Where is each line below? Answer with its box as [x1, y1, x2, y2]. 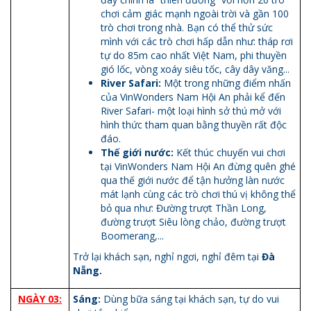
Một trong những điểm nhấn [164, 76, 291, 90]
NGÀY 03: [18, 292, 62, 305]
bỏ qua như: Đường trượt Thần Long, [101, 201, 267, 215]
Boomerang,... [101, 228, 164, 242]
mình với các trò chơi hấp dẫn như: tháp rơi [101, 34, 293, 48]
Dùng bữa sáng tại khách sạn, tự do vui [101, 292, 279, 305]
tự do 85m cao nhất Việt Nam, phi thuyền [101, 48, 287, 62]
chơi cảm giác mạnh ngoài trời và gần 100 [101, 6, 289, 20]
